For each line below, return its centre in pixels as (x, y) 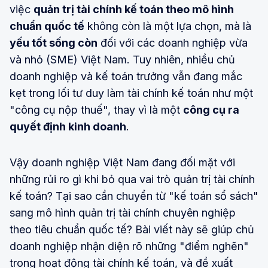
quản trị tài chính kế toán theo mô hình (134, 9)
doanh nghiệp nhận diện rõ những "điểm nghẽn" (129, 246)
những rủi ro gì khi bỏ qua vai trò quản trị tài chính (132, 179)
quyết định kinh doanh (68, 126)
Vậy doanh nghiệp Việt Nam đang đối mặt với (122, 162)
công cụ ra (211, 109)
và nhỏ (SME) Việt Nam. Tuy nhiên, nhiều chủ (122, 59)
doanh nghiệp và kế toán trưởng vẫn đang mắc (126, 76)
